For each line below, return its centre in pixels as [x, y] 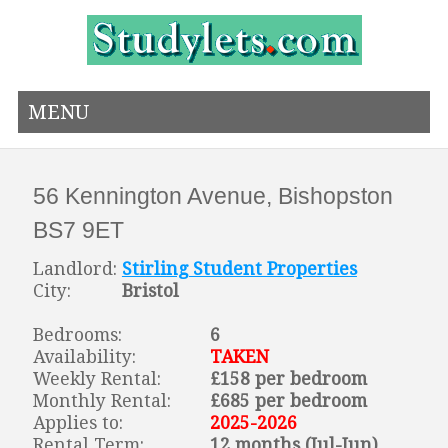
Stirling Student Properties [239, 268]
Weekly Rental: [99, 378]
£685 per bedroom [288, 400]
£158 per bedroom [288, 378]
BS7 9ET [78, 230]
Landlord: [77, 268]
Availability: [84, 356]
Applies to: [77, 422]
